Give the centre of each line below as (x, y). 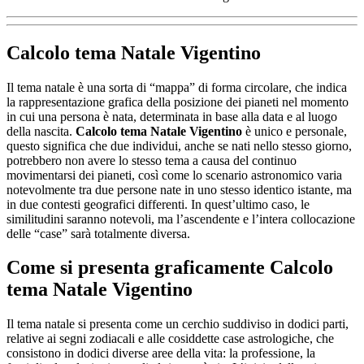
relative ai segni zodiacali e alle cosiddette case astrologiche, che (170, 339)
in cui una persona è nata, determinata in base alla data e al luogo (172, 116)
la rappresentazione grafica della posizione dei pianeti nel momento (178, 102)
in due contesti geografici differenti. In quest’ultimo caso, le (158, 204)
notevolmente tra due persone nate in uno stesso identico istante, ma (179, 189)
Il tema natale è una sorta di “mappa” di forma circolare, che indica (177, 87)
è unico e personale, (295, 131)
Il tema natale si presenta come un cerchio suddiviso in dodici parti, (178, 324)
